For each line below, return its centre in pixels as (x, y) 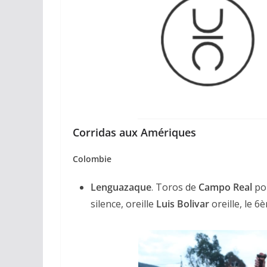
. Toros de (175, 187)
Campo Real (225, 187)
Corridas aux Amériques (134, 132)
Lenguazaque (121, 187)
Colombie (92, 159)
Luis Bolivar (183, 204)
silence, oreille (123, 204)
